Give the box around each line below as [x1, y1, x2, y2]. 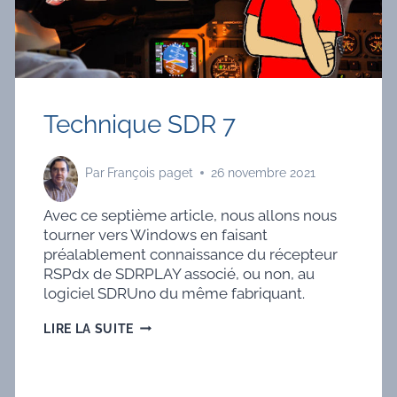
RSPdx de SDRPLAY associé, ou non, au [43, 264, 315, 283]
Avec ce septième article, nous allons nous [43, 206, 338, 224]
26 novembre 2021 [211, 166, 316, 181]
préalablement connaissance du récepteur [43, 245, 339, 263]
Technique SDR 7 [43, 110, 237, 140]
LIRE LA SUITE [43, 321, 135, 336]
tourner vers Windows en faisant [43, 225, 269, 244]
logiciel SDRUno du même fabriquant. [43, 284, 306, 302]
